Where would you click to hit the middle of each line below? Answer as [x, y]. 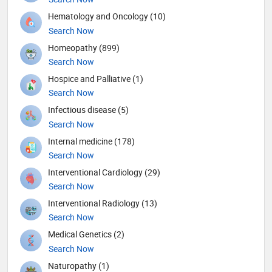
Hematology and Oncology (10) [107, 16]
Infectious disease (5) [88, 110]
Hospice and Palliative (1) [96, 78]
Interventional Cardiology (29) [104, 172]
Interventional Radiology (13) [103, 203]
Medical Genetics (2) [86, 234]
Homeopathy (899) [84, 47]
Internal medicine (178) [91, 141]
